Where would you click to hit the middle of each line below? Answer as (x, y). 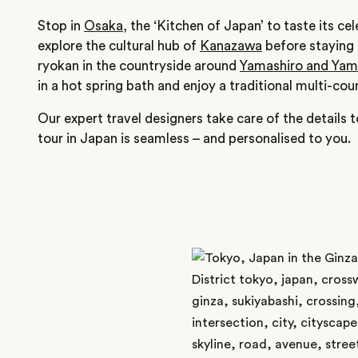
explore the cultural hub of (119, 46)
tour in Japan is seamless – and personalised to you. (194, 138)
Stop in (61, 26)
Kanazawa (231, 46)
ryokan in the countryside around (139, 66)
